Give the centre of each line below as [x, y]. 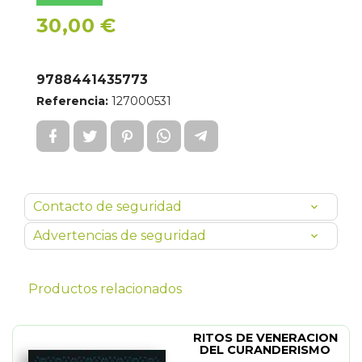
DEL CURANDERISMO [265, 350]
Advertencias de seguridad [120, 236]
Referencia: [72, 101]
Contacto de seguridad [107, 206]
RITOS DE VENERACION [265, 338]
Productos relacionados [105, 289]
